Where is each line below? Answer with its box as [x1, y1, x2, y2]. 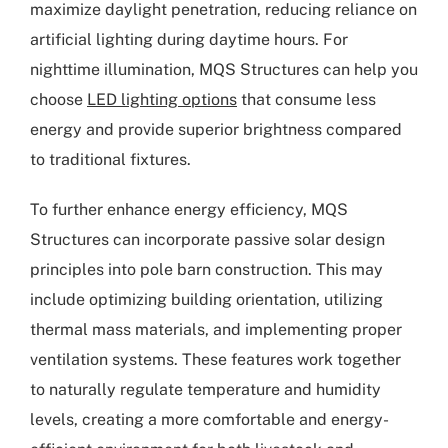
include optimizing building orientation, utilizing [30, 289, 383, 309]
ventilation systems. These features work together [30, 349, 401, 369]
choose [30, 89, 87, 109]
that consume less [237, 89, 376, 109]
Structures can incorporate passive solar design [30, 229, 385, 249]
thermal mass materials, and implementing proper [30, 319, 402, 339]
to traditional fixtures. [30, 149, 191, 169]
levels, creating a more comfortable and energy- [30, 409, 389, 429]
